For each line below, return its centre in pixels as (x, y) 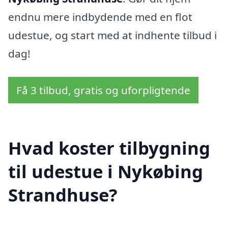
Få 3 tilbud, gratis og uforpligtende (103, 90)
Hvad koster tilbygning (109, 148)
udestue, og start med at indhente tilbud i (112, 35)
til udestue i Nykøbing (106, 171)
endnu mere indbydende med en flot (100, 17)
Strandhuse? (63, 194)
